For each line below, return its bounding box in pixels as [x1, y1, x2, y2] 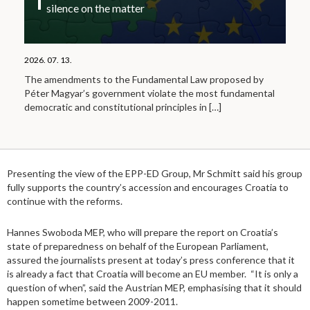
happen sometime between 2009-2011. [7, 295, 182, 308]
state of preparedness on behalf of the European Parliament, [7, 240, 268, 253]
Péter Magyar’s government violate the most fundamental [24, 87, 275, 100]
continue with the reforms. [7, 195, 127, 208]
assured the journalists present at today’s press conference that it [7, 254, 295, 266]
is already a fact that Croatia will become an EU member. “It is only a [7, 268, 298, 280]
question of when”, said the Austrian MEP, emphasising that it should [7, 282, 302, 294]
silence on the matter [46, 1, 145, 15]
